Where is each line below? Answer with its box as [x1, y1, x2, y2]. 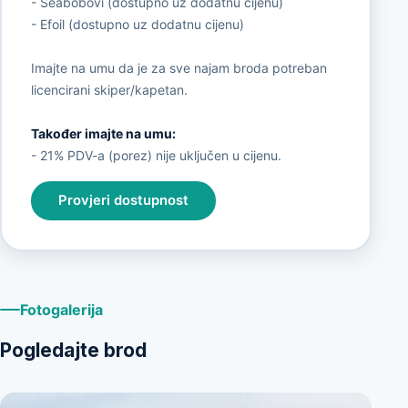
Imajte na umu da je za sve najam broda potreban [30, 59, 327, 76]
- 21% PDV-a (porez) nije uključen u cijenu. [30, 147, 281, 163]
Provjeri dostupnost [57, 192, 189, 209]
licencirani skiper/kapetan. [30, 81, 188, 97]
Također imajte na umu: [30, 125, 176, 141]
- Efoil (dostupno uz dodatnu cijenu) [30, 15, 244, 32]
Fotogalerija [20, 300, 103, 319]
